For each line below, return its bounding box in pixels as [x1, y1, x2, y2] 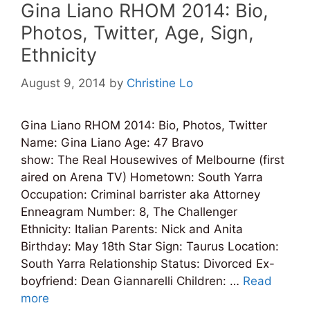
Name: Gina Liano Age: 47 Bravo [21, 135, 203, 149]
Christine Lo [127, 75, 193, 90]
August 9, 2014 [21, 75, 106, 90]
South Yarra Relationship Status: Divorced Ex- [21, 256, 275, 271]
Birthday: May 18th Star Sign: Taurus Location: [21, 239, 279, 253]
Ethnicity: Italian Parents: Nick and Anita [21, 221, 243, 236]
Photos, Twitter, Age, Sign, [21, 21, 254, 44]
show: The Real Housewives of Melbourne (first [21, 152, 284, 167]
